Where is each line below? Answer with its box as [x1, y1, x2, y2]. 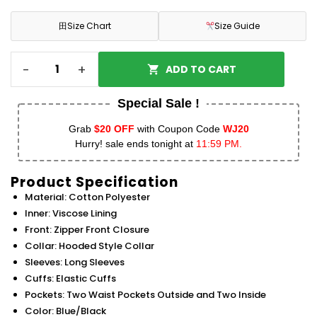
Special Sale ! [117, 96, 200, 111]
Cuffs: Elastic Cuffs [25, 272, 116, 286]
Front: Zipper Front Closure [25, 223, 149, 237]
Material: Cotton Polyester [25, 190, 150, 204]
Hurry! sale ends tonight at [75, 138, 196, 150]
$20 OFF [93, 123, 134, 135]
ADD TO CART [165, 62, 236, 76]
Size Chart [67, 20, 111, 33]
